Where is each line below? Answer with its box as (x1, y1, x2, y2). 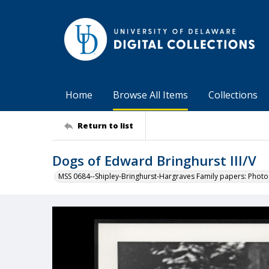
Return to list (77, 119, 133, 131)
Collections (208, 88, 258, 101)
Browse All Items (113, 88, 188, 101)
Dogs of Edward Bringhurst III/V (52, 151, 256, 169)
